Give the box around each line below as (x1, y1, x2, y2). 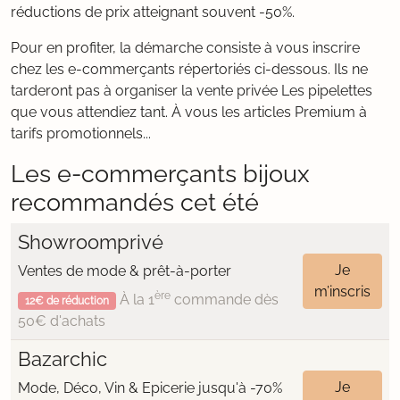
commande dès (170, 291, 279, 308)
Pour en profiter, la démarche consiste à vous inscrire (11, 39, 360, 56)
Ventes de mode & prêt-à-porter (18, 262, 231, 279)
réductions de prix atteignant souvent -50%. (11, 4, 295, 21)
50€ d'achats (18, 312, 105, 329)
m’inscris (314, 283, 371, 300)
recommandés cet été (11, 187, 259, 216)
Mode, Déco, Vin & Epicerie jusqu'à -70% (18, 379, 282, 396)
